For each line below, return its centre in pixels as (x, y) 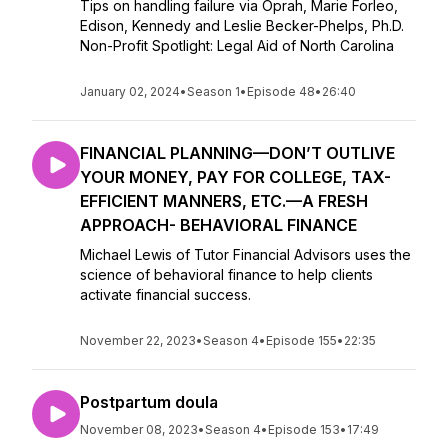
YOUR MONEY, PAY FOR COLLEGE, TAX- (235, 177)
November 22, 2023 (138, 340)
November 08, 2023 (139, 429)
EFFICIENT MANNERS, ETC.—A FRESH (224, 201)
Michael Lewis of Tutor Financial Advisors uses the (245, 254)
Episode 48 (281, 91)
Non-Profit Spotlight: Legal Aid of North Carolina (237, 45)
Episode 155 (301, 340)
